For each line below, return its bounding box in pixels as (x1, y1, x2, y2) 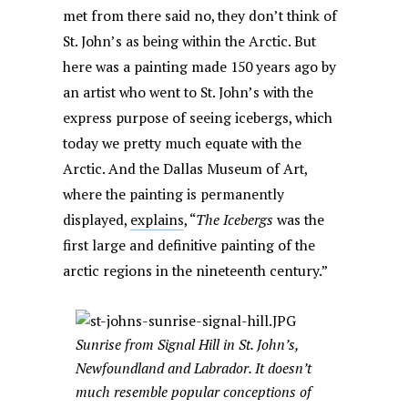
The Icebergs (196, 210, 274, 230)
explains (130, 210, 185, 230)
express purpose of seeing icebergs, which (63, 108, 333, 128)
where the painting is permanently (63, 185, 285, 205)
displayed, (63, 210, 131, 230)
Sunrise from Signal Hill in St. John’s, (76, 335, 299, 355)
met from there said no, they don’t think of (63, 6, 338, 26)
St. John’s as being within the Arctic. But (63, 32, 317, 52)
